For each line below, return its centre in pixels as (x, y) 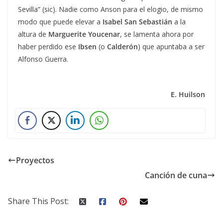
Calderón (122, 46)
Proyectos (35, 160)
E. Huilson (185, 94)
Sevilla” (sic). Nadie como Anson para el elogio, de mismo (111, 9)
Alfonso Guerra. (43, 59)
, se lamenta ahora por (157, 34)
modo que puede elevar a (60, 21)
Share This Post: (38, 201)
